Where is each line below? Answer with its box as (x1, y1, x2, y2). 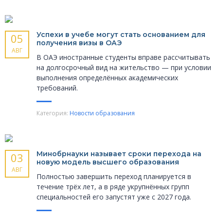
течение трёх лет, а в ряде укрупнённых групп (36, 182, 189, 192)
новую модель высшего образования (36, 158, 179, 167)
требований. (36, 83, 80, 93)
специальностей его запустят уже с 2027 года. (36, 192, 191, 202)
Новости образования (70, 109, 135, 118)
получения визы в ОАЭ (36, 38, 122, 48)
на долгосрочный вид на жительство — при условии (36, 63, 211, 73)
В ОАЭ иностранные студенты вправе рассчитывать (36, 53, 210, 62)
